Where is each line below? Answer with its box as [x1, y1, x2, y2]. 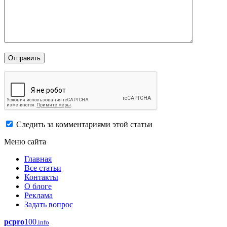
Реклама [24, 191, 53, 200]
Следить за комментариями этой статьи [16, 120, 153, 129]
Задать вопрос [24, 200, 73, 209]
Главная [24, 155, 52, 163]
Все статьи [24, 164, 61, 172]
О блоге [24, 182, 52, 191]
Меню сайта [4, 137, 46, 146]
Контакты [24, 173, 58, 181]
